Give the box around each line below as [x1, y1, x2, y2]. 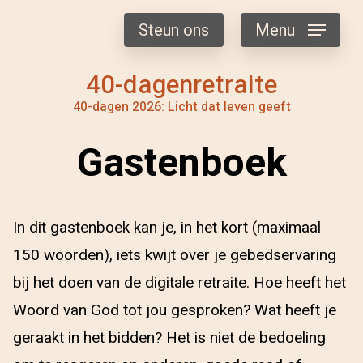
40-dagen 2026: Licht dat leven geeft [72, 97, 291, 117]
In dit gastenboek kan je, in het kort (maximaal [13, 216, 321, 239]
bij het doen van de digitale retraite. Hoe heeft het [13, 271, 346, 294]
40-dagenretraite [86, 66, 277, 104]
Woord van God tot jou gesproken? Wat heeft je [13, 299, 336, 322]
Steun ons [139, 19, 209, 42]
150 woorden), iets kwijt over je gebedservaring [13, 244, 336, 267]
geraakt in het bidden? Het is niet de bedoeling [13, 327, 326, 349]
